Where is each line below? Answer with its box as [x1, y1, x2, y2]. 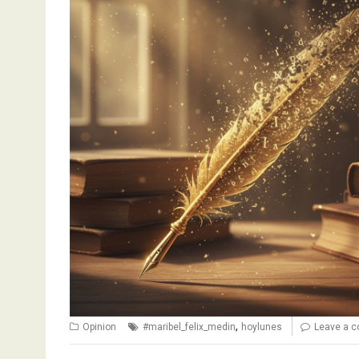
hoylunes [241, 321, 282, 333]
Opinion [83, 321, 116, 333]
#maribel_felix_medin [143, 321, 236, 333]
